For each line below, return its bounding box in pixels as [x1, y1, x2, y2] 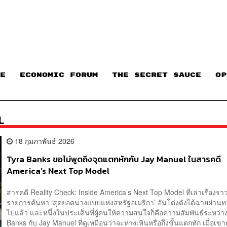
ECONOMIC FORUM [20, 71, 98, 79]
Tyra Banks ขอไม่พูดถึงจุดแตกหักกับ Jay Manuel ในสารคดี [7, 153, 221, 166]
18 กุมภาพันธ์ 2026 [13, 136, 75, 146]
